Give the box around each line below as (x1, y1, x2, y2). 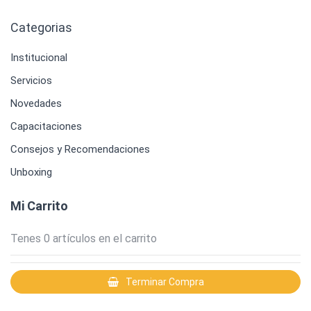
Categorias (10, 20, 72, 35)
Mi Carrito (10, 199, 68, 213)
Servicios (10, 74, 52, 87)
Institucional (10, 51, 67, 64)
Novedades (10, 97, 62, 110)
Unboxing (10, 166, 52, 178)
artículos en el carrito (53, 232, 157, 245)
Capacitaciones (10, 120, 82, 133)
